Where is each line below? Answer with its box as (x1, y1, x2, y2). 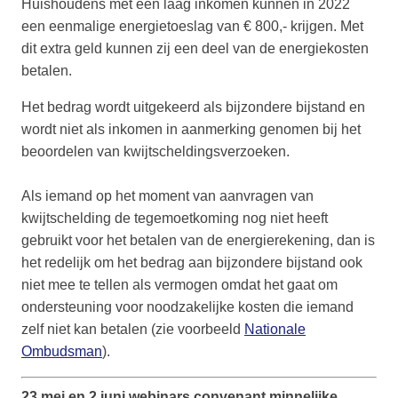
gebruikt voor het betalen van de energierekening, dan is (21, 233, 375, 249)
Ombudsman (21, 344, 102, 360)
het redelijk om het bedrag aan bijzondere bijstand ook (21, 255, 362, 271)
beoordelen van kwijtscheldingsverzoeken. (21, 144, 290, 160)
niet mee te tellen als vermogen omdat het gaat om (21, 277, 338, 293)
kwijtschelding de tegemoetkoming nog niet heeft (21, 211, 328, 227)
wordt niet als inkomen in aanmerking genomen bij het (21, 122, 361, 138)
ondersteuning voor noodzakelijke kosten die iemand (21, 299, 354, 315)
